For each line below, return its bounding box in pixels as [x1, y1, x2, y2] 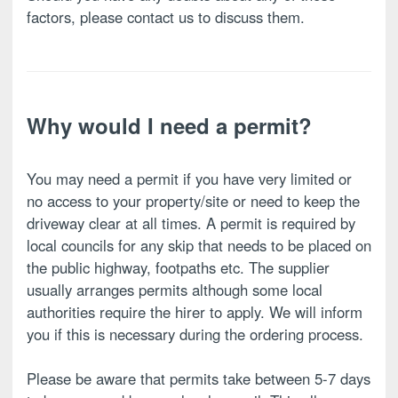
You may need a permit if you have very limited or [27, 167, 352, 189]
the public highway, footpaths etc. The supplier [27, 256, 330, 278]
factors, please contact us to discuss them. [27, 5, 309, 28]
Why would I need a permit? [27, 109, 312, 140]
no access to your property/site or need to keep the [27, 189, 360, 211]
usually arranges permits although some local [27, 278, 322, 300]
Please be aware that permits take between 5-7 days [27, 367, 370, 389]
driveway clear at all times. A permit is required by [27, 211, 355, 234]
